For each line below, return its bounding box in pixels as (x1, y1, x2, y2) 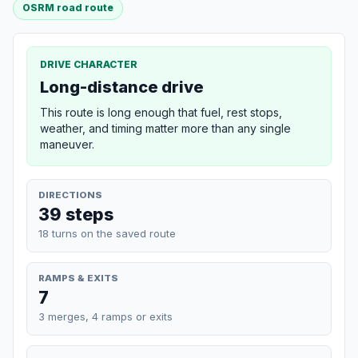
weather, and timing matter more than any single (40, 121, 291, 135)
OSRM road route (22, 2, 114, 14)
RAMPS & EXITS (38, 272, 118, 284)
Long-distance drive (40, 77, 204, 97)
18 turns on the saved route (38, 226, 176, 240)
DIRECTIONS (38, 189, 102, 201)
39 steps (38, 203, 113, 225)
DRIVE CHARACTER (40, 58, 137, 70)
